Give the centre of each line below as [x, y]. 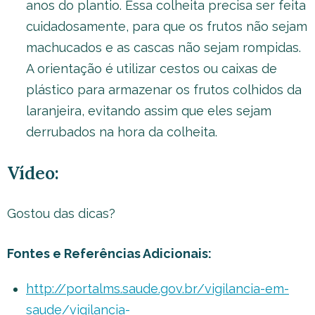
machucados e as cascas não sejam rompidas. [163, 47]
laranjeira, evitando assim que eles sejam [149, 110]
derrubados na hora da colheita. [122, 131]
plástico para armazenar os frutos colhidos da [164, 89]
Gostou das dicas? [61, 213]
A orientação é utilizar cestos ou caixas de [152, 68]
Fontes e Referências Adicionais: [109, 253]
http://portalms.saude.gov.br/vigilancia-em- [157, 288]
